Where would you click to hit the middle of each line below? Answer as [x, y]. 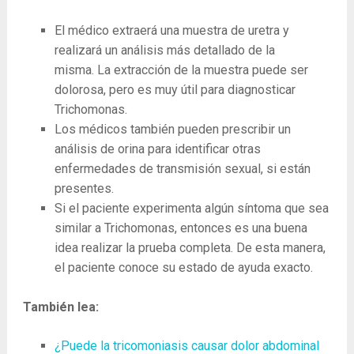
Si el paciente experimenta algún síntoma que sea [191, 209]
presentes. [84, 189]
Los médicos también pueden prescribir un [172, 130]
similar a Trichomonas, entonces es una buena [181, 228]
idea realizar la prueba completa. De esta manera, [190, 248]
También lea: [60, 307]
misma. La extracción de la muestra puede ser [181, 70]
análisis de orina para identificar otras [157, 149]
